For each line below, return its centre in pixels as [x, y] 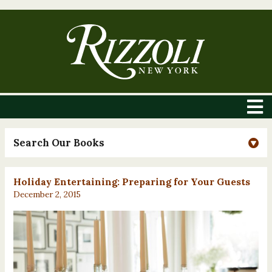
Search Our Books [59, 142]
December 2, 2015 [47, 195]
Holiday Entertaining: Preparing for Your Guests [131, 182]
